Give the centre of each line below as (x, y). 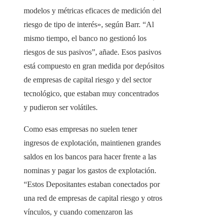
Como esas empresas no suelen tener (80, 129)
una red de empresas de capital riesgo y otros (93, 198)
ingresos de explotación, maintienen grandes (92, 143)
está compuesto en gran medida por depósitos (94, 66)
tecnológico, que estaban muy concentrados (91, 94)
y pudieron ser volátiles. (61, 108)
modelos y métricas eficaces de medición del (92, 11)
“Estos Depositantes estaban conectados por (92, 184)
